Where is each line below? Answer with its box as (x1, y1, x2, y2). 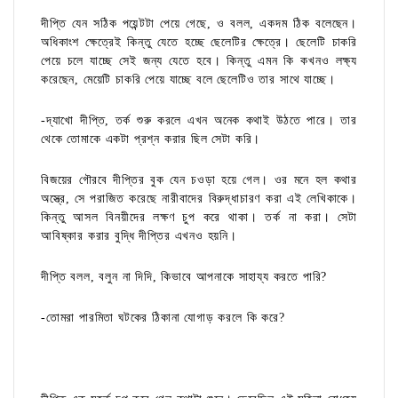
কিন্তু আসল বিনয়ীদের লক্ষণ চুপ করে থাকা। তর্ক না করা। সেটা (41, 211, 357, 225)
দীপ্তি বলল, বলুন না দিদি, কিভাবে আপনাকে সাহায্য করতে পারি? (41, 270, 328, 284)
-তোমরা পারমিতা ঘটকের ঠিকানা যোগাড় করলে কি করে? (41, 311, 285, 325)
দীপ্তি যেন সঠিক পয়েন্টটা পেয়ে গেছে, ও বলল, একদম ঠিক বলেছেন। (41, 17, 357, 31)
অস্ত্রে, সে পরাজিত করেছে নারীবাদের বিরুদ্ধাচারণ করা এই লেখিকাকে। (41, 192, 357, 206)
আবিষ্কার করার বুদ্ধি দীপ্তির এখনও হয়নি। (41, 229, 237, 243)
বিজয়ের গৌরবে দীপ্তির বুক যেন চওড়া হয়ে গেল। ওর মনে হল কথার (41, 173, 357, 187)
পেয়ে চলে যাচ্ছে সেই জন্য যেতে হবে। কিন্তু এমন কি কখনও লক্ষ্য (41, 54, 357, 68)
